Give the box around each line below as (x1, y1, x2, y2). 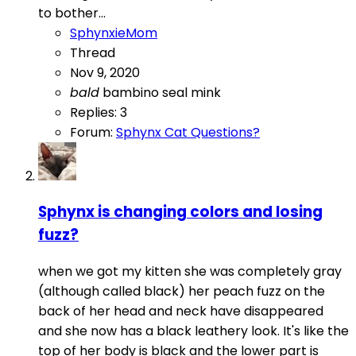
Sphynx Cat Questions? (116, 122, 260, 141)
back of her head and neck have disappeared (38, 302, 323, 321)
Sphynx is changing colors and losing (38, 201, 323, 223)
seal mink (162, 83, 221, 102)
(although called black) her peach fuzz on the (38, 282, 325, 301)
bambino (103, 83, 162, 102)
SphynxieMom (70, 23, 157, 42)
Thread (70, 43, 115, 62)
